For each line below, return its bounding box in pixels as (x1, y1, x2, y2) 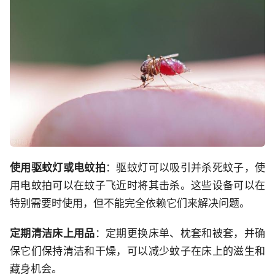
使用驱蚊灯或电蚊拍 (10, 161, 106, 174)
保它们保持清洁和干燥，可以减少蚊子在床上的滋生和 (10, 245, 265, 258)
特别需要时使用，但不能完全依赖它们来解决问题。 (10, 197, 250, 210)
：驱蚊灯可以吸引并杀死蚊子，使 (106, 161, 266, 174)
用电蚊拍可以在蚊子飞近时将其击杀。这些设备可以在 (10, 179, 265, 192)
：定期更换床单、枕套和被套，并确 (95, 227, 266, 240)
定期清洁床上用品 (10, 227, 95, 240)
